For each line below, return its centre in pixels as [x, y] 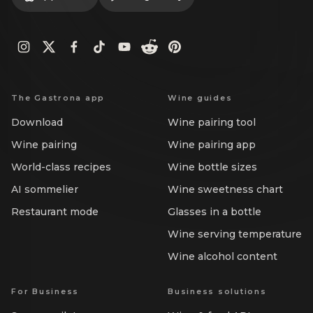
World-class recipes [61, 167]
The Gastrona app [58, 98]
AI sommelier [45, 190]
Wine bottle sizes [212, 167]
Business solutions [217, 292]
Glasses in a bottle [214, 212]
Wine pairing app [212, 145]
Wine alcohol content [223, 257]
